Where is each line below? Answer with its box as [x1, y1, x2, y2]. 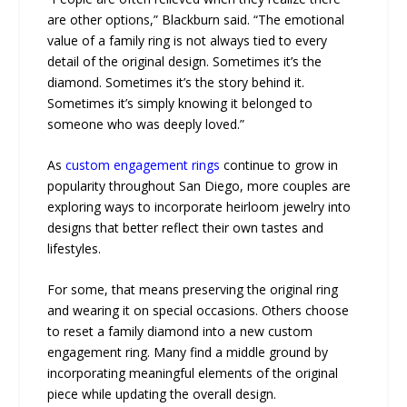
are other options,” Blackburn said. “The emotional [47, 10, 345, 28]
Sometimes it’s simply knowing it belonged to [47, 94, 313, 112]
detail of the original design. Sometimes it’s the [47, 52, 323, 70]
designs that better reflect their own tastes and [47, 218, 324, 236]
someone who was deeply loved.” [47, 114, 245, 133]
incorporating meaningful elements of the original [47, 364, 339, 382]
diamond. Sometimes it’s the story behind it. [47, 73, 305, 91]
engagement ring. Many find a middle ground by [47, 343, 329, 362]
